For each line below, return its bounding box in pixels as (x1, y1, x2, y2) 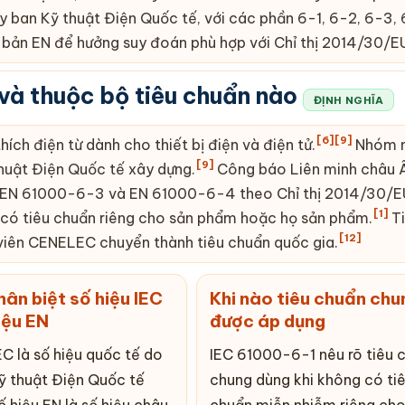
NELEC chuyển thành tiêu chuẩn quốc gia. (48, 232, 338, 251)
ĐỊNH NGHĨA (314, 92, 383, 107)
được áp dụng (210, 309, 325, 332)
